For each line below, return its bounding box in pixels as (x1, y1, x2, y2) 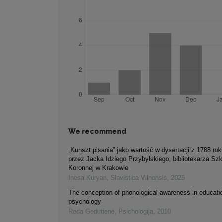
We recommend (68, 127, 126, 136)
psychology (68, 198, 101, 206)
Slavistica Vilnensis (111, 174, 167, 182)
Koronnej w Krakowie (68, 164, 128, 172)
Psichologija (118, 208, 153, 216)
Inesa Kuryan (68, 174, 107, 182)
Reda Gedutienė (68, 208, 114, 216)
